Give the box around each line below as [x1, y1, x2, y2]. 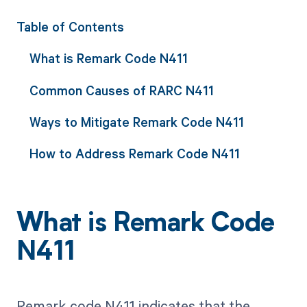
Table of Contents [16, 18, 124, 35]
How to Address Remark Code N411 [29, 145, 240, 162]
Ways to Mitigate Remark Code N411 [29, 112, 244, 130]
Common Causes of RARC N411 [29, 81, 214, 99]
